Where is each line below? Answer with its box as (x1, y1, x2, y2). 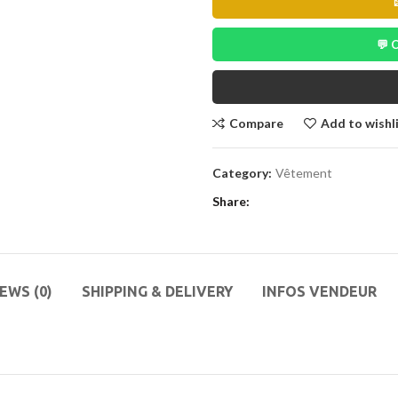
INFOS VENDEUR (262, 283, 377, 300)
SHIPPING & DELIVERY (82, 283, 233, 300)
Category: (212, 165, 275, 180)
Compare (229, 115, 283, 131)
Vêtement (275, 165, 332, 180)
